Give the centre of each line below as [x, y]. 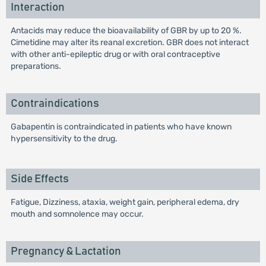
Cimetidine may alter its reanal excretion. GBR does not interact [129, 42]
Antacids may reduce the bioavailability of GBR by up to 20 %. [126, 31]
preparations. [36, 66]
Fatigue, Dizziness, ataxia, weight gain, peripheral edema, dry [125, 202]
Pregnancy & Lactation [66, 251]
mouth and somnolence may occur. [77, 214]
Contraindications [55, 104]
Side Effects [39, 179]
